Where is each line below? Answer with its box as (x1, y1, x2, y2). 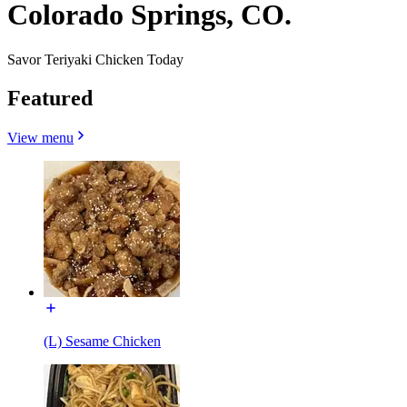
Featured (7, 85, 93, 110)
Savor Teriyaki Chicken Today (7, 51, 184, 67)
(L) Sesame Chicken (44, 333, 161, 350)
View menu (7, 130, 74, 146)
